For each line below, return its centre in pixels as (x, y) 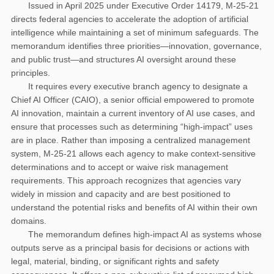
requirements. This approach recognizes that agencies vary (126, 180)
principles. (31, 72)
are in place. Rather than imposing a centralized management (131, 140)
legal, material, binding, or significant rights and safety (115, 261)
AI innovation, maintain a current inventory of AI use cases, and (133, 113)
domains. (29, 220)
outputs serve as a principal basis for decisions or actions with (130, 247)
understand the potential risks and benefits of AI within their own (134, 207)
